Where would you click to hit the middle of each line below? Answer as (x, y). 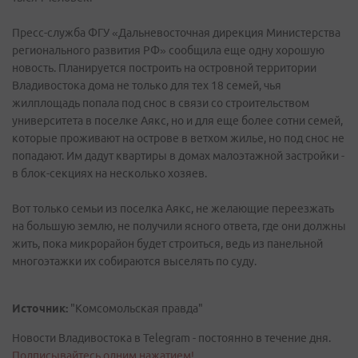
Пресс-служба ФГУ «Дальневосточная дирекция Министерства (176, 33)
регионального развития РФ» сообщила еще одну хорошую (168, 50)
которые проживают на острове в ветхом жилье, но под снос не (178, 138)
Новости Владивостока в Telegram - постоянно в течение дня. (171, 338)
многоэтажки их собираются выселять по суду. (134, 261)
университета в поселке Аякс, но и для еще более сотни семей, (177, 121)
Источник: (40, 308)
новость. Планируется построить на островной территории (164, 68)
